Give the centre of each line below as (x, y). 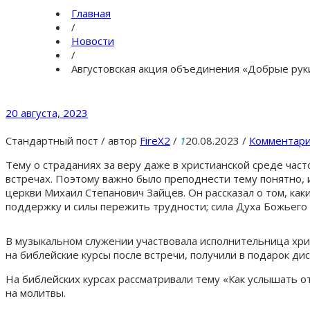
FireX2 (155, 140)
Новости (93, 40)
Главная (91, 13)
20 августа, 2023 (47, 112)
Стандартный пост (52, 140)
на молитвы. (37, 292)
